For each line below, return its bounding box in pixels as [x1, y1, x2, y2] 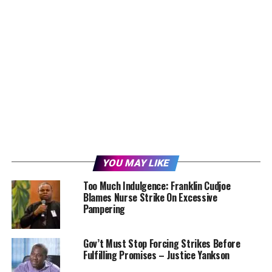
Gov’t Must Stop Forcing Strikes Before [83, 236, 240, 251]
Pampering [83, 201, 125, 216]
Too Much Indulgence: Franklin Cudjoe [83, 178, 231, 193]
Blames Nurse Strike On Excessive [83, 189, 217, 205]
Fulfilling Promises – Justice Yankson [83, 247, 230, 262]
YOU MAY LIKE [101, 157, 171, 169]
